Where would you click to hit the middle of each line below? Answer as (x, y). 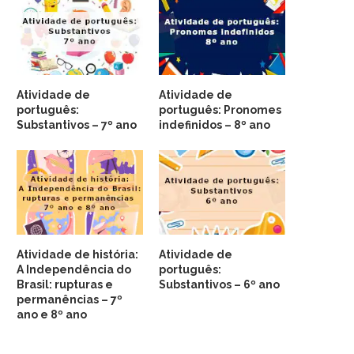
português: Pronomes (220, 110)
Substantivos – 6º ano (220, 284)
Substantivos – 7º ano (77, 125)
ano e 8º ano (52, 314)
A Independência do (74, 269)
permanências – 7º (70, 299)
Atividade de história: (77, 254)
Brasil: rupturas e (65, 284)
